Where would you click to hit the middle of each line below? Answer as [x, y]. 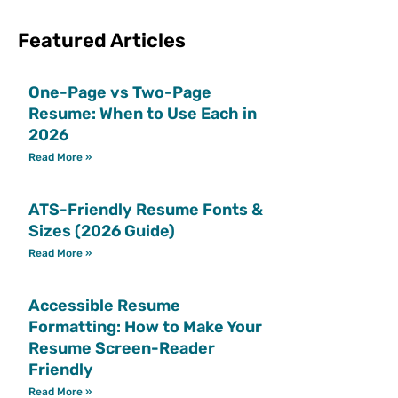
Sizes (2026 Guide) [101, 231]
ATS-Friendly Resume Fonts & [145, 209]
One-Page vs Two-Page [119, 92]
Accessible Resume [104, 305]
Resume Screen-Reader [121, 348]
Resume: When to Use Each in [142, 113]
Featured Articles [101, 40]
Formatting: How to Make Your [145, 326]
